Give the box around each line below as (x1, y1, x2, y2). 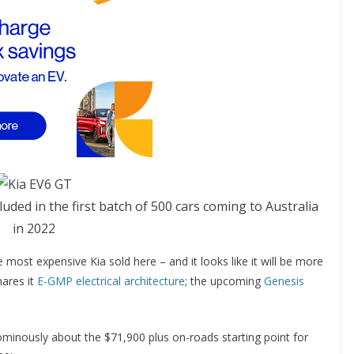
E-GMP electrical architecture (37, 273, 185, 288)
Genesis (264, 273, 304, 288)
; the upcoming (185, 273, 264, 288)
